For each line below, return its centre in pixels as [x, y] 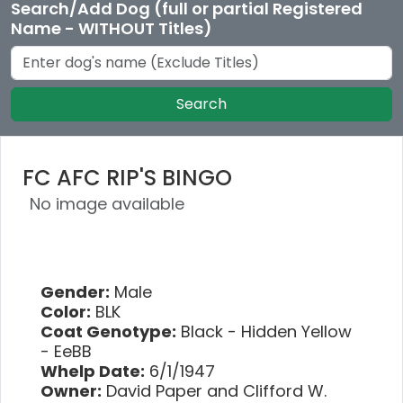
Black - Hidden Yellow [264, 331]
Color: [66, 311]
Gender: [75, 291]
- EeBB [66, 351]
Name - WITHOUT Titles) [112, 28]
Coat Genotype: [108, 331]
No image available [107, 203]
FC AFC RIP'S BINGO [127, 177]
